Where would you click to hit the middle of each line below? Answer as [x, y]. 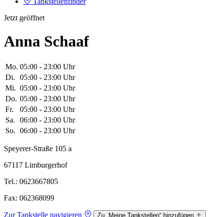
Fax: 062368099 [29, 198]
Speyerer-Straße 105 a [38, 148]
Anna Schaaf [46, 41]
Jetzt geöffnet [24, 17]
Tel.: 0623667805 [31, 181]
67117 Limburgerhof [36, 165]
